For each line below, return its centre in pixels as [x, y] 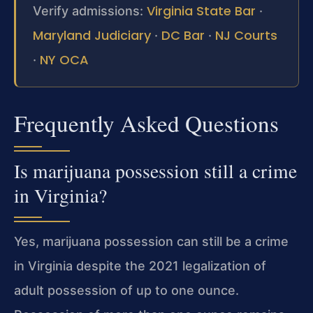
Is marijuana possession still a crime [155, 171]
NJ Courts [246, 36]
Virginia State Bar [201, 11]
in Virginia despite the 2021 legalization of [140, 266]
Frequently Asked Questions [146, 123]
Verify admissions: [90, 11]
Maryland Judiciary [92, 36]
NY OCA [64, 60]
